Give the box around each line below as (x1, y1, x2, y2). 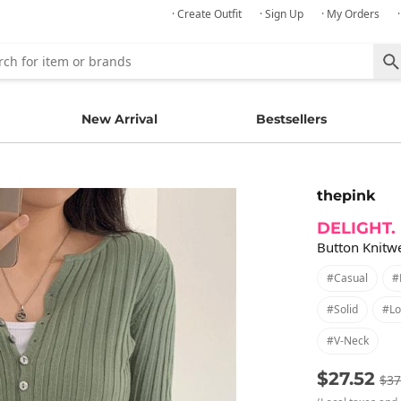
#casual (327, 269, 368, 286)
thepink (317, 186, 375, 204)
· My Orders (321, 6, 380, 21)
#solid (327, 301, 358, 317)
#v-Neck (327, 332, 369, 348)
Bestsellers (256, 111, 328, 127)
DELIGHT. (317, 218, 396, 238)
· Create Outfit (172, 6, 242, 21)
